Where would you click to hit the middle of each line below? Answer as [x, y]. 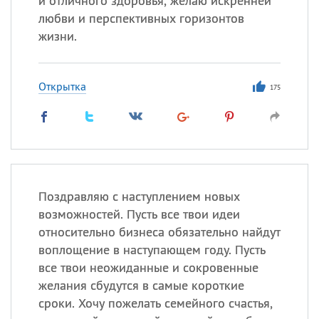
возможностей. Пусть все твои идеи [139, 214]
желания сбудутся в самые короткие [141, 285]
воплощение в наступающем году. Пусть [152, 250]
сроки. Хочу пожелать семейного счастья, [155, 303]
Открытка [62, 86]
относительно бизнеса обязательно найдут [159, 232]
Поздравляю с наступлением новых [139, 196]
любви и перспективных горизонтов [141, 18]
